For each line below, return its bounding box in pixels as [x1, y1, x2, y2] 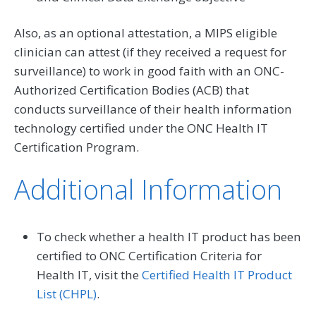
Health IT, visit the [37, 267, 142, 284]
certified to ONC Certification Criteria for [37, 248, 262, 265]
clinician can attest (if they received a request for [14, 44, 286, 61]
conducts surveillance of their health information [14, 101, 292, 118]
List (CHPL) [37, 286, 97, 303]
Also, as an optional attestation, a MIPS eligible [14, 25, 277, 42]
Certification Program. [14, 139, 139, 156]
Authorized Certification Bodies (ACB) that [14, 82, 249, 99]
